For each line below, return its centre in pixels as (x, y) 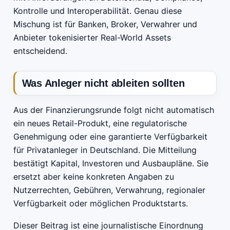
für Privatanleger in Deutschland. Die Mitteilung (105, 150)
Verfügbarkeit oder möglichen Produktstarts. (101, 203)
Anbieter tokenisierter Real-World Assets (92, 38)
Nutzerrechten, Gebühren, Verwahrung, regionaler (109, 190)
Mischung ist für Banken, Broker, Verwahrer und (105, 24)
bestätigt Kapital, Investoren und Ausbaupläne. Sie (111, 163)
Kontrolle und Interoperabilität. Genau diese (98, 11)
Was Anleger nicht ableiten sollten (103, 83)
